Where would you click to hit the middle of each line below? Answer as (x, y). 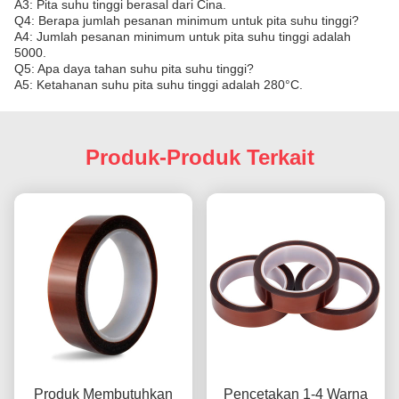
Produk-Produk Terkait (199, 157)
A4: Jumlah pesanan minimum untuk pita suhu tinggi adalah (183, 37)
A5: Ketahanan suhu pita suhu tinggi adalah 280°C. (159, 85)
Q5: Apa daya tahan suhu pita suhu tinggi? (134, 69)
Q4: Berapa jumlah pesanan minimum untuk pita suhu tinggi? (187, 20)
